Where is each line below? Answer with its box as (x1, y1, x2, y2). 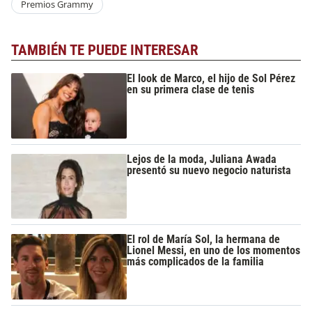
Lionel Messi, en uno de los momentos (127, 244, 301, 258)
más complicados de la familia (127, 255, 265, 269)
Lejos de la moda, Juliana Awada (127, 152, 277, 166)
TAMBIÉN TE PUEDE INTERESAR (11, 41, 198, 58)
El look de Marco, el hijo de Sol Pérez (127, 72, 296, 86)
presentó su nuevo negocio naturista (127, 163, 292, 177)
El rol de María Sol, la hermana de (127, 233, 281, 247)
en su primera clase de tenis (127, 83, 255, 97)
